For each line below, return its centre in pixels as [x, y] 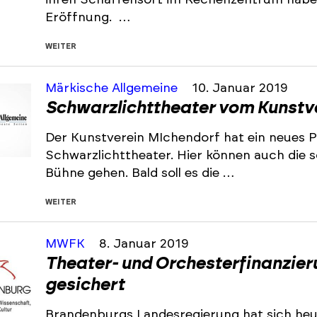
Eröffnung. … [88, 18]
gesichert [85, 285]
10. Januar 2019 [240, 88]
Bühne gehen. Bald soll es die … [140, 173]
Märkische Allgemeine [113, 88]
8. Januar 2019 [144, 244]
